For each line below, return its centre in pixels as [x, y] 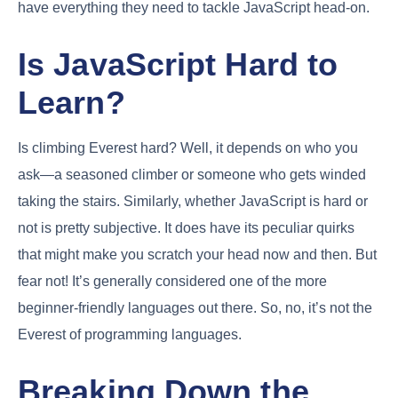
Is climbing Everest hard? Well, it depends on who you [188, 147]
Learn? [72, 103]
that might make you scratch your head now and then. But [197, 254]
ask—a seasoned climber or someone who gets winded [192, 174]
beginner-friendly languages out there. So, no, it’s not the [195, 307]
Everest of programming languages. [130, 334]
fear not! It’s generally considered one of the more [172, 281]
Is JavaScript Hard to [178, 65]
